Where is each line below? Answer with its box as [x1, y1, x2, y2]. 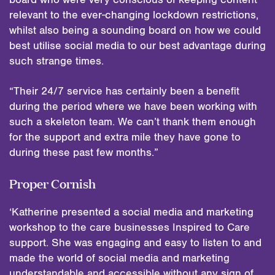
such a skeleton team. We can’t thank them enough [9, 116, 256, 128]
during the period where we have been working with [9, 101, 257, 112]
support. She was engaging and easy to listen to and [9, 237, 261, 249]
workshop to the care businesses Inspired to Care [9, 222, 250, 233]
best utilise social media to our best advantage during [9, 40, 266, 52]
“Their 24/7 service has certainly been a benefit [9, 85, 239, 97]
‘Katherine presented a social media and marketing [9, 206, 254, 218]
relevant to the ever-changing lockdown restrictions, [9, 9, 258, 21]
